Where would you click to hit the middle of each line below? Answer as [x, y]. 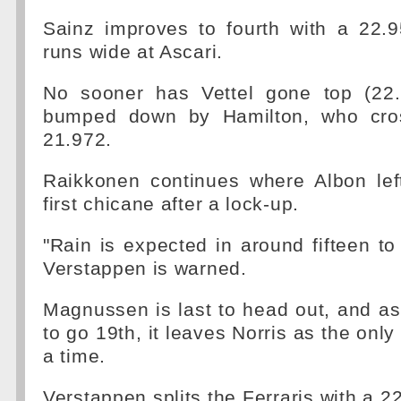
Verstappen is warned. [145, 269]
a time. [74, 356]
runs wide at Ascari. [133, 52]
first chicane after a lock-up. [171, 204]
